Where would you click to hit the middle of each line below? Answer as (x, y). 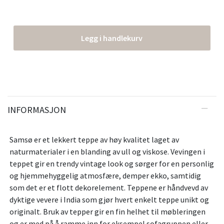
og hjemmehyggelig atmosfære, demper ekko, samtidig (105, 176)
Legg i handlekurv (112, 38)
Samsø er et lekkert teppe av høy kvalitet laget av (94, 140)
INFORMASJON (37, 110)
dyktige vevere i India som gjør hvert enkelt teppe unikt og (109, 200)
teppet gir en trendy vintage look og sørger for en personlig (112, 164)
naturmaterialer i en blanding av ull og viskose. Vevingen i (107, 152)
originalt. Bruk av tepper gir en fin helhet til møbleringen (107, 212)
